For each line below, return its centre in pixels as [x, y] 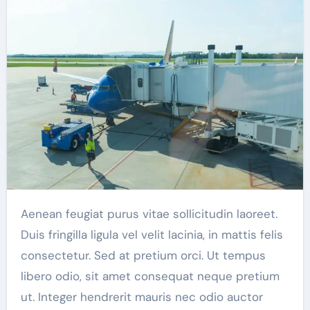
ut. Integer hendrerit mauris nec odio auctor [142, 297]
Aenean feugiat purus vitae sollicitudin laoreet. [24, 213]
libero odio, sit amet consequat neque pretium [150, 276]
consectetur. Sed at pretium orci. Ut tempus [143, 255]
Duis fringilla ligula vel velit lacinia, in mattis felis [152, 234]
